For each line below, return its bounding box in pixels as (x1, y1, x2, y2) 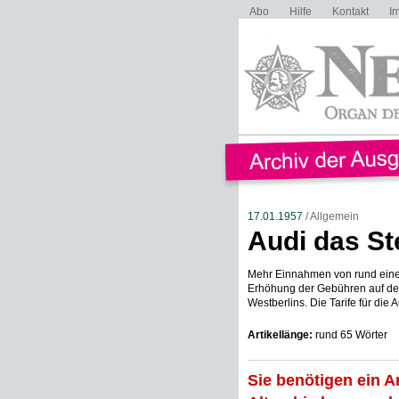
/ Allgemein (302, 210, 359, 223)
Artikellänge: (247, 329, 313, 341)
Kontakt (331, 5, 369, 18)
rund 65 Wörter (312, 329, 387, 341)
